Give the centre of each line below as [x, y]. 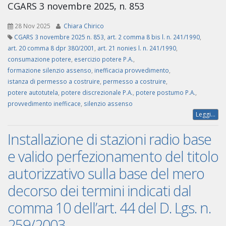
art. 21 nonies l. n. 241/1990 [137, 48]
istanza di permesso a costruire [54, 81]
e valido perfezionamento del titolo [113, 156]
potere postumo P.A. [165, 93]
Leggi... [206, 115]
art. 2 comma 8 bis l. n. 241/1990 [153, 37]
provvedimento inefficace [44, 104]
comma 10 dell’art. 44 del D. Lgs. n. [109, 208]
